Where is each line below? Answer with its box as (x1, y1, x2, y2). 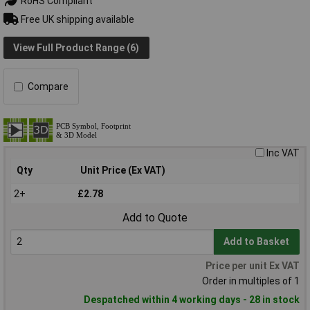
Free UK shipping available (18, 13, 134, 25)
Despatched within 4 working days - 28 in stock (84, 294, 300, 306)
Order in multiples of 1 (202, 275, 300, 287)
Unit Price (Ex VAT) (80, 165, 165, 176)
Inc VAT (266, 147, 300, 159)
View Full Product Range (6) (13, 42, 140, 53)
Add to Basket (224, 236, 290, 248)
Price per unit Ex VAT (206, 260, 300, 272)
